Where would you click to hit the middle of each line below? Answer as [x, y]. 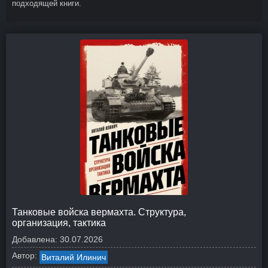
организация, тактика [59, 223]
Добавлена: [35, 239]
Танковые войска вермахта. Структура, [99, 212]
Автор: [25, 255]
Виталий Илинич [74, 257]
